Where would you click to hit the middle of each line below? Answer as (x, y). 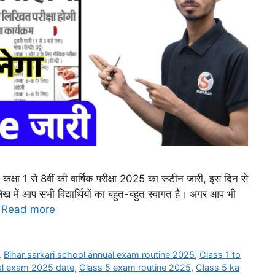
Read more (28, 209)
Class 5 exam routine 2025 (135, 267)
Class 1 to (220, 254)
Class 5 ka (218, 267)
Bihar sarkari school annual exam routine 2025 (99, 254)
